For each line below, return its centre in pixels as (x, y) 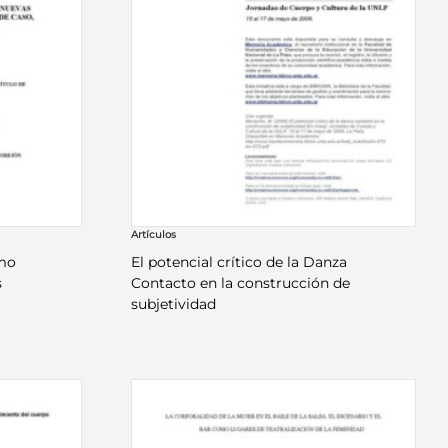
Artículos (154, 234)
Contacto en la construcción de (241, 282)
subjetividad (174, 303)
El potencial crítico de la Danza (239, 261)
